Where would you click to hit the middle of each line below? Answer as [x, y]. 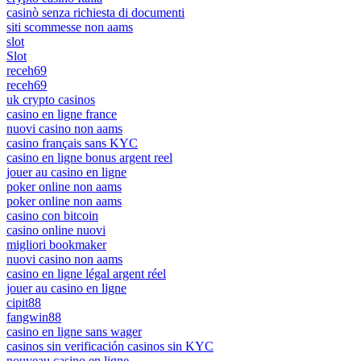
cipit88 [24, 302]
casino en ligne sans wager [74, 331]
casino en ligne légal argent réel [86, 273]
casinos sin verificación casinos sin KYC [110, 346]
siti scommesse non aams [70, 27]
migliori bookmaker [56, 244]
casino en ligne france [62, 114]
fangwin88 [34, 317]
